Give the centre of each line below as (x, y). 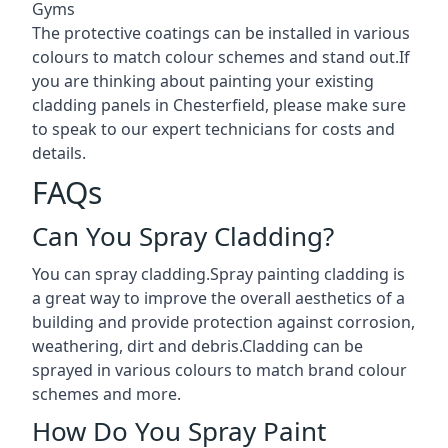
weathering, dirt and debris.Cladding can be (197, 345)
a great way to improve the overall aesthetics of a (218, 297)
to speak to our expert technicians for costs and (213, 128)
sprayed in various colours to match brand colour (219, 369)
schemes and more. (106, 393)
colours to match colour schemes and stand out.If (221, 56)
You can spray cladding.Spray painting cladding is (218, 273)
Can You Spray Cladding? (183, 235)
